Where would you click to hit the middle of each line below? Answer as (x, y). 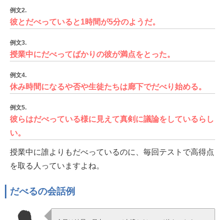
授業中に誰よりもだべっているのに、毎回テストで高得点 (112, 152)
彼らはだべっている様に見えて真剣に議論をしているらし (112, 119)
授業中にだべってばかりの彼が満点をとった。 (92, 54)
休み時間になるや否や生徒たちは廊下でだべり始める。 (108, 87)
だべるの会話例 (42, 192)
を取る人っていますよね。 (57, 166)
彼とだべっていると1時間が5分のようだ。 (85, 22)
